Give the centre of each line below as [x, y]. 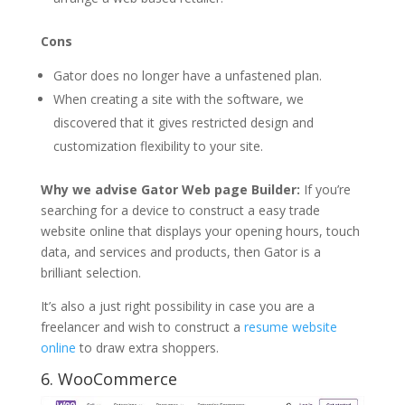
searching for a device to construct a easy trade [180, 211]
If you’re [327, 190]
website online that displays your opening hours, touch [200, 231]
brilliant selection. [90, 273]
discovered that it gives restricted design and [183, 123]
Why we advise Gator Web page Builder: [172, 190]
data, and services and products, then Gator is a [180, 252]
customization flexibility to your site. [158, 146]
